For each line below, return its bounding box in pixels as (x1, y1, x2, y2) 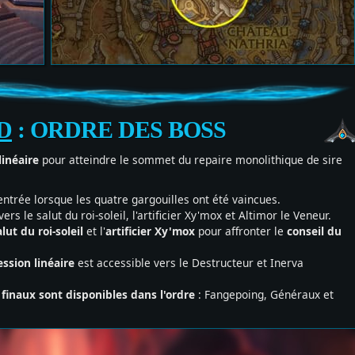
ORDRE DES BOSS (30, 116, 226, 144)
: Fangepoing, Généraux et (195, 287, 334, 303)
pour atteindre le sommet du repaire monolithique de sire (39, 152, 342, 168)
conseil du (284, 223, 342, 239)
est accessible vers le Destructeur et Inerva (74, 255, 303, 271)
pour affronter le (195, 223, 284, 239)
